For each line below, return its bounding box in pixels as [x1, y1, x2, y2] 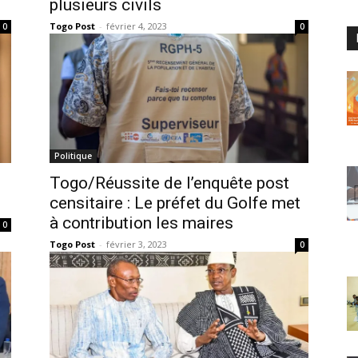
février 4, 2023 [106, 19, 167, 32]
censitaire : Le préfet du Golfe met [50, 193, 300, 213]
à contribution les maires [50, 213, 233, 233]
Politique [54, 149, 92, 161]
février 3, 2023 [106, 237, 167, 250]
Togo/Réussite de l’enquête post [50, 173, 289, 193]
